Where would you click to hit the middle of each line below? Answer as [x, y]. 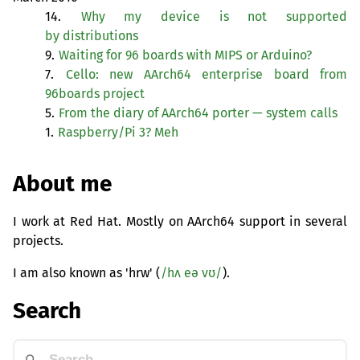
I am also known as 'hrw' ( [86, 272]
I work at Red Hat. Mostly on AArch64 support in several [180, 221]
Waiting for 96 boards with [137, 55]
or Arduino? [277, 55]
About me [62, 183]
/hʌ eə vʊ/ [191, 272]
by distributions [92, 36]
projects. [38, 240]
